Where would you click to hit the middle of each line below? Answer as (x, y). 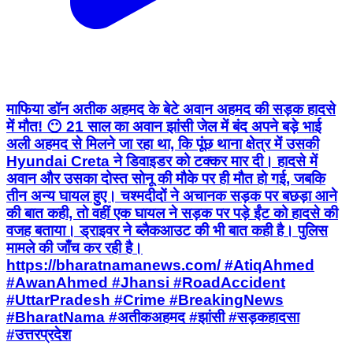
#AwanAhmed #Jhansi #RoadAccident (146, 282)
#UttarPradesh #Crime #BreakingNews (145, 299)
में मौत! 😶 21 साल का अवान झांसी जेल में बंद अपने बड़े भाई (164, 126)
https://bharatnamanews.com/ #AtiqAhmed (160, 265)
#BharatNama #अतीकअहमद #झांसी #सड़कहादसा (153, 317)
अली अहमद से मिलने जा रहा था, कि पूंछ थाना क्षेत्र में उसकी (163, 143)
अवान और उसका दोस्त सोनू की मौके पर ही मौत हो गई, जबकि (166, 178)
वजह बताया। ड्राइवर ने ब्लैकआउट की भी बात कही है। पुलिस (167, 230)
